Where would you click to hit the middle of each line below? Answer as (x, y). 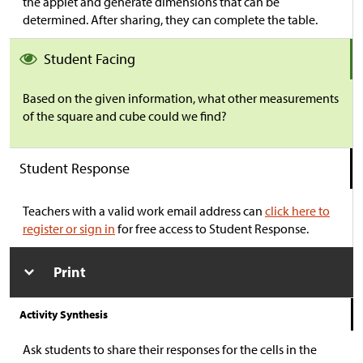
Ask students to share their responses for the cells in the (170, 349)
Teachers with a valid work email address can (144, 211)
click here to (297, 211)
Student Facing (90, 59)
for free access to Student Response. (212, 228)
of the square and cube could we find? (125, 116)
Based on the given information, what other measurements (181, 98)
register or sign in (69, 228)
